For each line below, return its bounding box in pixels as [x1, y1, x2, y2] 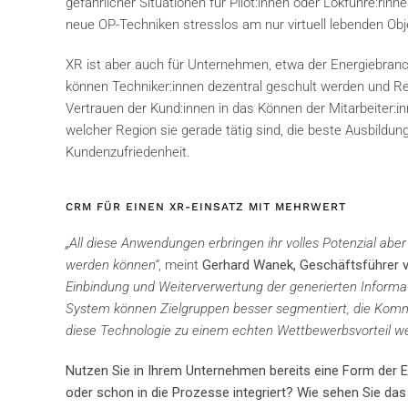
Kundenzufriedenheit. [66, 144, 190, 161]
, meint [158, 257, 202, 274]
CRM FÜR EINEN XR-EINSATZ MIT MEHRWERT [66, 200, 346, 214]
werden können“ [66, 257, 158, 274]
